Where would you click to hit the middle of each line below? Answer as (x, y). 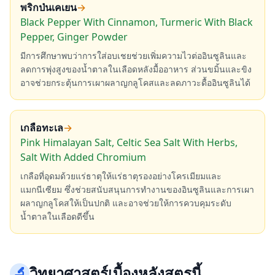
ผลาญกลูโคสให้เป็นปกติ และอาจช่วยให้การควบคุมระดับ (126, 203)
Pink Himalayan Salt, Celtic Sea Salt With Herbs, (129, 142)
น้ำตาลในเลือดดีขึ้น (57, 216)
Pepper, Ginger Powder (74, 37)
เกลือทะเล (42, 128)
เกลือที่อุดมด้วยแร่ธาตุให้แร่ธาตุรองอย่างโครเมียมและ (121, 176)
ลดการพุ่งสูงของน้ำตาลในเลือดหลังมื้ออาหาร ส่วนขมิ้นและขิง (136, 69)
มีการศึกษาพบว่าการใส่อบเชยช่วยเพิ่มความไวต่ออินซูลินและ (134, 56)
